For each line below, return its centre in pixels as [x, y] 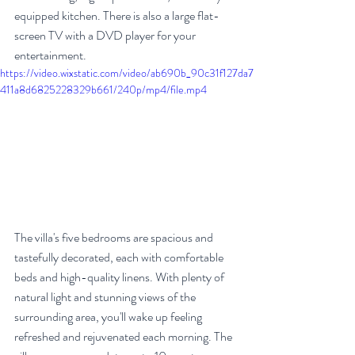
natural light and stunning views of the [106, 297]
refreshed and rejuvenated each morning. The [124, 336]
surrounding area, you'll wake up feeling [109, 317]
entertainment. [50, 55]
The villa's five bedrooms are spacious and [115, 237]
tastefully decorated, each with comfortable [120, 257]
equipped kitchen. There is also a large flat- [117, 15]
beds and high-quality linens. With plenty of [120, 277]
